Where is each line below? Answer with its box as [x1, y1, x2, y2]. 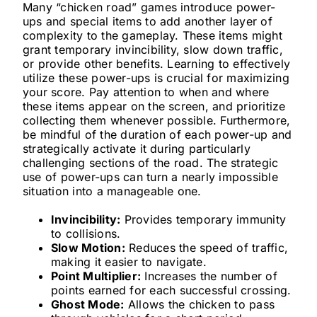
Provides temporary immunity [120, 212, 287, 226]
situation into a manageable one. [22, 184, 202, 198]
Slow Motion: [50, 241, 125, 255]
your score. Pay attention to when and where [22, 85, 270, 99]
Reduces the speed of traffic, [125, 241, 289, 255]
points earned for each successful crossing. [50, 283, 292, 297]
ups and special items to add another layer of [22, 14, 272, 28]
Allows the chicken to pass [124, 297, 275, 311]
